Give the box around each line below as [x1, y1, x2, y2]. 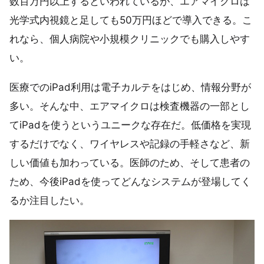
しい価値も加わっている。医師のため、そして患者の [9, 156, 250, 169]
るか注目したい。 [9, 194, 90, 206]
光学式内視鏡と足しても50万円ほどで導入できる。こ [9, 14, 252, 27]
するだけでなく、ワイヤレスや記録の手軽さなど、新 [9, 137, 250, 150]
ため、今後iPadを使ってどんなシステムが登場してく [9, 175, 251, 187]
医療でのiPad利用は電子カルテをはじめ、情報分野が [9, 81, 251, 93]
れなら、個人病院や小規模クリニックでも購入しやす [9, 33, 250, 45]
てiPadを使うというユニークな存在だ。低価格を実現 [9, 118, 251, 131]
